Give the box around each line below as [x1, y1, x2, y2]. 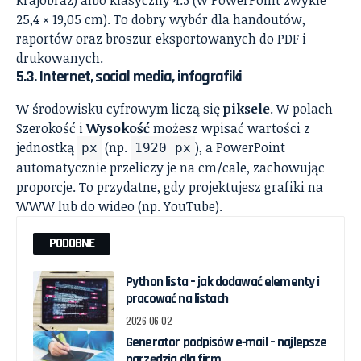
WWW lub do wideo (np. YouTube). [16, 197, 222, 216]
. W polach [270, 100, 333, 118]
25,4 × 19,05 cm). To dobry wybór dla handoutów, [16, 10, 305, 28]
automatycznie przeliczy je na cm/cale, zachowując [16, 159, 325, 177]
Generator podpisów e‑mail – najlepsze [126, 334, 327, 352]
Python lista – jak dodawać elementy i [126, 273, 320, 292]
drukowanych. [16, 48, 103, 67]
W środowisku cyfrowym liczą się [16, 100, 223, 118]
